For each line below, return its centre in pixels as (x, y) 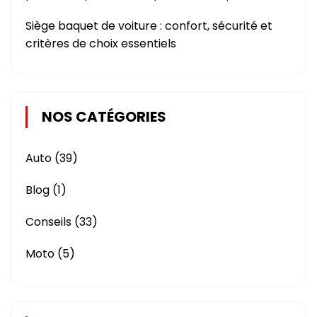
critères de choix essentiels (101, 44)
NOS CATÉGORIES (104, 117)
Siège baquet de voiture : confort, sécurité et (149, 26)
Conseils (48, 222)
